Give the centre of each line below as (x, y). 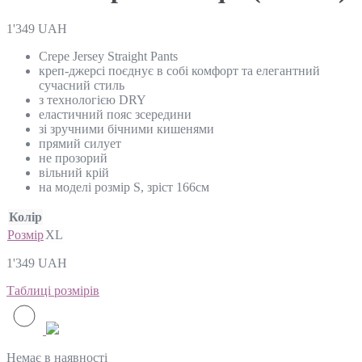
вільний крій (74, 172)
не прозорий (73, 158)
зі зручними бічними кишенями (126, 128)
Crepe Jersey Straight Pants (108, 56)
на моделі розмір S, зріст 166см (124, 187)
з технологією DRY (93, 99)
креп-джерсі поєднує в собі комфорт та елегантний (179, 70)
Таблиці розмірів (53, 290)
